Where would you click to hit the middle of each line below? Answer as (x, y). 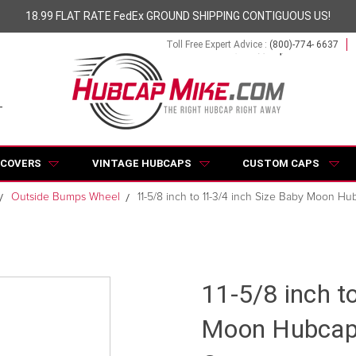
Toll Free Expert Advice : (217, 44)
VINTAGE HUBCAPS (142, 163)
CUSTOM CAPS (281, 163)
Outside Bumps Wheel (66, 197)
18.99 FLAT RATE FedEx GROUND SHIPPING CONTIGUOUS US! (178, 15)
